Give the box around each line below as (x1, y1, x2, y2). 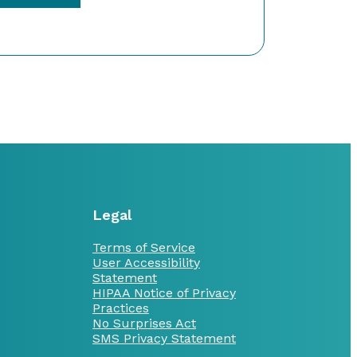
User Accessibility (92, 254, 200, 270)
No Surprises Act (92, 315, 196, 331)
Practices (92, 300, 149, 316)
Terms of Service (92, 239, 195, 255)
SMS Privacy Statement (92, 330, 236, 346)
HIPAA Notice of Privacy (92, 284, 236, 300)
